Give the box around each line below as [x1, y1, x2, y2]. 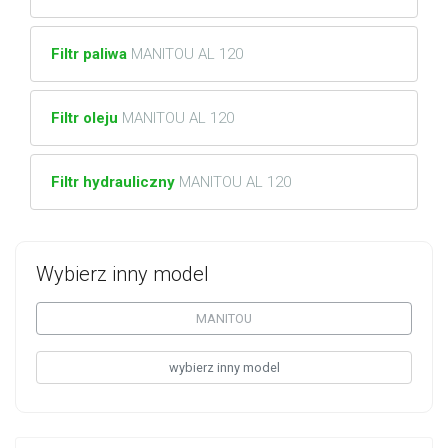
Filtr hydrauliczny [51, 172, 179, 191]
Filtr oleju [51, 108, 122, 127]
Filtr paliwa [51, 44, 131, 63]
